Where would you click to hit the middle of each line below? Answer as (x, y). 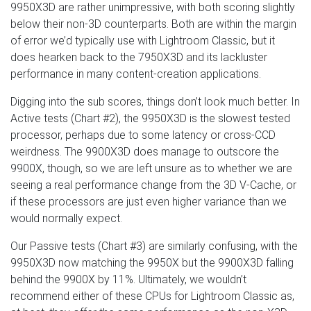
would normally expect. (66, 219)
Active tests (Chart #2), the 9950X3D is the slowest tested (150, 119)
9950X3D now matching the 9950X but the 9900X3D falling (152, 263)
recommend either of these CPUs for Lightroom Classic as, (152, 296)
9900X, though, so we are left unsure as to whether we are (151, 169)
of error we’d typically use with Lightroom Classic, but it (143, 41)
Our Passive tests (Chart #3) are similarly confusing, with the (154, 246)
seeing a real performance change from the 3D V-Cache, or (153, 185)
